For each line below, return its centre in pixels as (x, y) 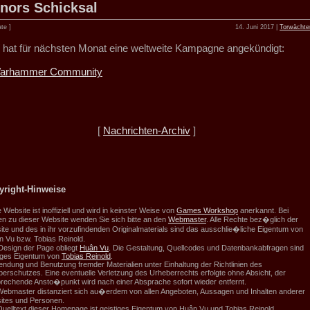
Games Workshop (207, 211)
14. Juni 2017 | (257, 27)
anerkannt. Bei (263, 211)
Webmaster (187, 220)
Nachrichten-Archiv (147, 130)
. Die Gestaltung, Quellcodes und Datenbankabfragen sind (206, 248)
